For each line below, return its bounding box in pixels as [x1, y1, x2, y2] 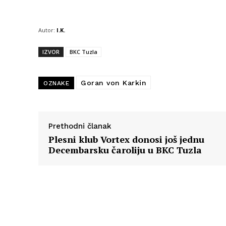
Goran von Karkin [81, 79, 146, 87]
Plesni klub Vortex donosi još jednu [48, 133, 204, 146]
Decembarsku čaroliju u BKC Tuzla [48, 144, 202, 156]
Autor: [38, 26, 55, 34]
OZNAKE [43, 80, 69, 87]
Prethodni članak [48, 122, 111, 131]
